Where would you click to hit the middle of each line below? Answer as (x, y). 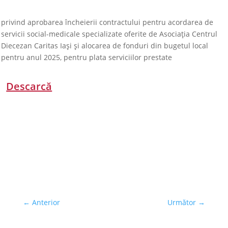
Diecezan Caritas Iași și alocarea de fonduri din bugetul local (105, 46)
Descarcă (29, 86)
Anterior (46, 202)
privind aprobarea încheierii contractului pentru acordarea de (107, 22)
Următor (182, 202)
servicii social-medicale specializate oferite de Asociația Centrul (109, 34)
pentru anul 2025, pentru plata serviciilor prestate (87, 57)
